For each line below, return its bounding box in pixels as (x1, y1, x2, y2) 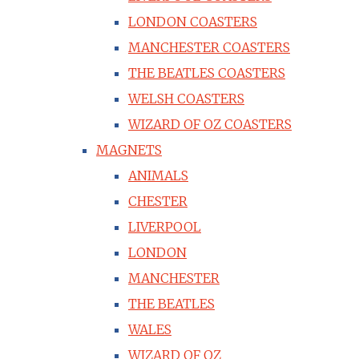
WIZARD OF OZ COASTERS (128, 115, 292, 132)
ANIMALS (128, 167, 188, 184)
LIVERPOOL (128, 218, 201, 235)
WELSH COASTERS (128, 90, 244, 107)
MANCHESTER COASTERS (128, 38, 290, 55)
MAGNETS (96, 141, 162, 158)
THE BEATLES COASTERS (128, 64, 285, 81)
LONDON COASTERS (128, 13, 257, 30)
